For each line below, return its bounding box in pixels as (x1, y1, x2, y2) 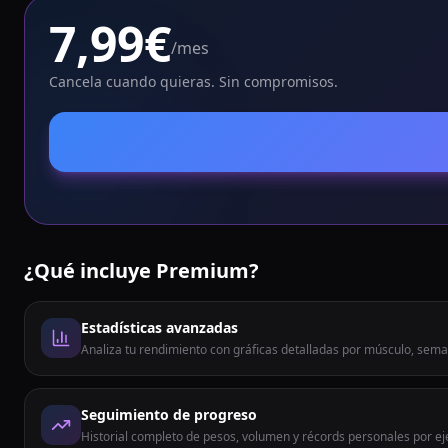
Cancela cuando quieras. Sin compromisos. (49, 72, 338, 91)
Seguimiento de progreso (81, 405, 257, 424)
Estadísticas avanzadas (81, 318, 238, 337)
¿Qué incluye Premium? (24, 257, 259, 284)
